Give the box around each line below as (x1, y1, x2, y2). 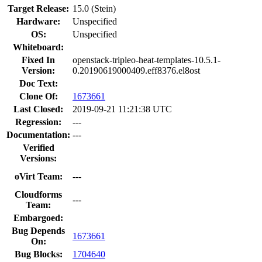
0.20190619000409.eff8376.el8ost (73, 65, 200, 75)
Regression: (15, 116, 61, 127)
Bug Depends (12, 225, 65, 236)
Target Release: (8, 3, 69, 13)
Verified (22, 142, 54, 153)
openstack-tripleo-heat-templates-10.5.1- (73, 54, 220, 65)
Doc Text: (19, 78, 58, 88)
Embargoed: (13, 212, 63, 223)
